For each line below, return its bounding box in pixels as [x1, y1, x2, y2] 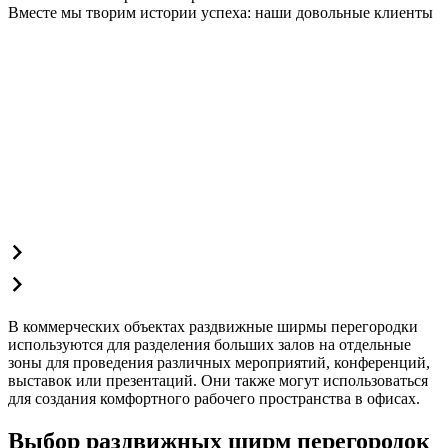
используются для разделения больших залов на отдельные [8, 336, 411, 354]
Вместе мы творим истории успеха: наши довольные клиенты [8, 4, 433, 22]
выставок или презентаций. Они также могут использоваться [8, 372, 428, 390]
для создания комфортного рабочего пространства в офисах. [8, 390, 420, 408]
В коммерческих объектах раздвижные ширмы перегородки [8, 318, 418, 336]
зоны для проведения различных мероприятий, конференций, [8, 354, 430, 372]
